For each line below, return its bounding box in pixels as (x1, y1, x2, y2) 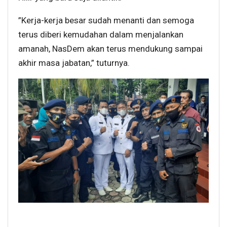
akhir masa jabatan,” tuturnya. (18, 58, 130, 68)
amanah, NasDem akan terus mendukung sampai (18, 44, 203, 54)
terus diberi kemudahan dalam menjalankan (18, 29, 183, 40)
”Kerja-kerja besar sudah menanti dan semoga (18, 15, 194, 26)
